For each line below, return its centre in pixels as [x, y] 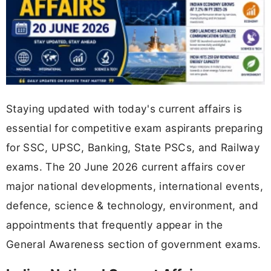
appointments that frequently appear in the [115, 224]
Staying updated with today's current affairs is [124, 108]
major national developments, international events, [135, 186]
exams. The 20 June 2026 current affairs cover [126, 166]
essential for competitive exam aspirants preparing [135, 128]
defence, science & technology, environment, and [132, 205]
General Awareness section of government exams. [134, 244]
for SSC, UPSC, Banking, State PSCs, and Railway [133, 147]
